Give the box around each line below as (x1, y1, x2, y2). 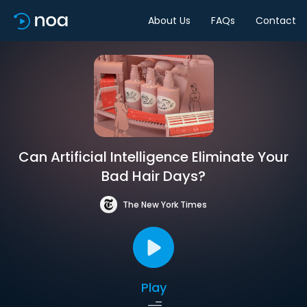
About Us (148, 13, 191, 27)
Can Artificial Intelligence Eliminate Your (19, 147, 288, 167)
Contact (256, 13, 296, 27)
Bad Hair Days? (101, 167, 206, 186)
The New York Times (123, 198, 207, 210)
